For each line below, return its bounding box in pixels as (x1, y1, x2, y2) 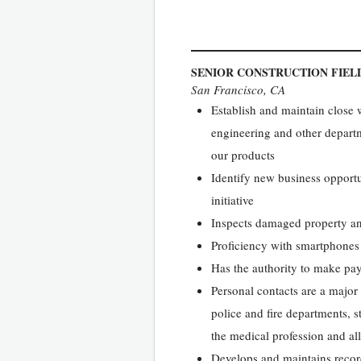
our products (211, 146, 275, 163)
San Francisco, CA (191, 81, 285, 98)
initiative (211, 191, 254, 208)
